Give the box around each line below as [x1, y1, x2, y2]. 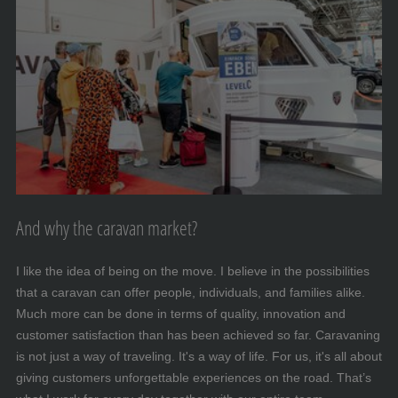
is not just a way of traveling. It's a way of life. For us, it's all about [16, 348, 382, 363]
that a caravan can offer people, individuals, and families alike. [16, 284, 365, 299]
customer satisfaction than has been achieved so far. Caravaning [16, 327, 380, 342]
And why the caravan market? [16, 213, 197, 241]
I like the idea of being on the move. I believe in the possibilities [16, 263, 370, 278]
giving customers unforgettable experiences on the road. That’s [16, 370, 371, 385]
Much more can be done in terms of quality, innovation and [16, 306, 346, 321]
